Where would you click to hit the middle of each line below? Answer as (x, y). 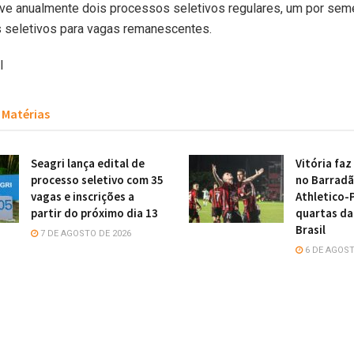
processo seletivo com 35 (97, 179)
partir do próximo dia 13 (94, 213)
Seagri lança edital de (88, 163)
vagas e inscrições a (83, 196)
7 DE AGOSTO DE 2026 (85, 233)
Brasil (311, 229)
